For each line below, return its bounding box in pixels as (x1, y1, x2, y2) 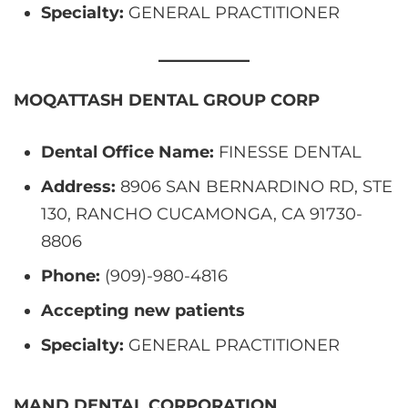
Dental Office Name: (41, 141, 214, 162)
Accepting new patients (41, 300, 245, 321)
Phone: (41, 265, 100, 286)
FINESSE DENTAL (214, 141, 362, 162)
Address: (41, 176, 116, 197)
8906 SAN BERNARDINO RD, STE (116, 176, 393, 197)
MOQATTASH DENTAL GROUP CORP (14, 89, 320, 110)
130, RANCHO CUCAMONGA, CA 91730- (41, 203, 362, 224)
